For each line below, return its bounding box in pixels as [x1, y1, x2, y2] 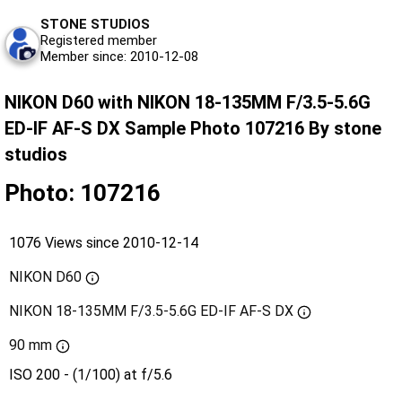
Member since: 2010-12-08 [40, 48, 198, 66]
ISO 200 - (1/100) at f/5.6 [9, 366, 172, 384]
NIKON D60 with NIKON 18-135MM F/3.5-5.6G [4, 92, 371, 114]
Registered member [40, 32, 157, 49]
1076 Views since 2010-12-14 [9, 234, 198, 252]
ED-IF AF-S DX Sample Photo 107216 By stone [4, 118, 381, 140]
